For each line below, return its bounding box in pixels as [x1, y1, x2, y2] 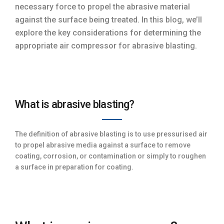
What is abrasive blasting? [15, 97, 134, 110]
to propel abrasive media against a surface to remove [15, 140, 190, 149]
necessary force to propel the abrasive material [15, 1, 190, 11]
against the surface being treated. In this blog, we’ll [15, 14, 202, 24]
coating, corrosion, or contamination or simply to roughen [15, 151, 206, 160]
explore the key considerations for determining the [15, 27, 201, 37]
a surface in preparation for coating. [15, 162, 133, 171]
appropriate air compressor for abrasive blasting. [15, 40, 197, 50]
